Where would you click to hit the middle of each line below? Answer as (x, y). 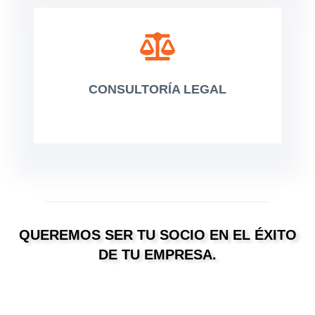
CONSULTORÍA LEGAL (157, 90)
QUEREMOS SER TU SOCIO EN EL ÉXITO (157, 235)
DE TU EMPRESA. (157, 255)
